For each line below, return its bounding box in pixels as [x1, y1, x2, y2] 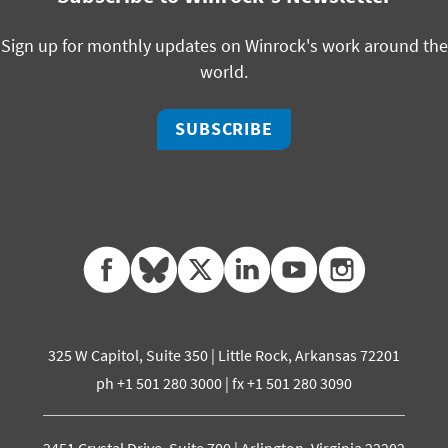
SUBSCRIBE [175, 118, 273, 141]
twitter [199, 247, 251, 268]
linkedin [246, 247, 305, 268]
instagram [340, 247, 414, 268]
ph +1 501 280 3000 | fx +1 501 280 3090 [96, 373, 352, 394]
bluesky [152, 247, 209, 268]
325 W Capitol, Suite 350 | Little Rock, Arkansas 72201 [48, 345, 400, 366]
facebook [105, 247, 172, 268]
